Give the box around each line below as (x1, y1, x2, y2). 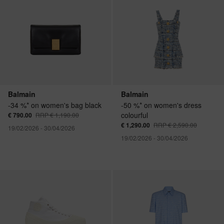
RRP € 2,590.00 (153, 120, 197, 129)
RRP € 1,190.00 (35, 110, 79, 119)
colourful (121, 110, 148, 120)
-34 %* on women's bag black (8, 100, 101, 110)
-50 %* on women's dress (121, 100, 201, 110)
